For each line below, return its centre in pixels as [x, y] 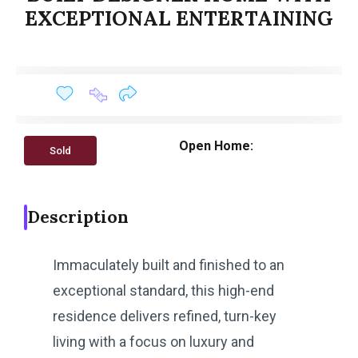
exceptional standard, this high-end [163, 290]
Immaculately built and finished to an [169, 265]
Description [78, 217]
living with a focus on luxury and [153, 341]
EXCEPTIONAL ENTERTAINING [179, 18]
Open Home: [216, 145]
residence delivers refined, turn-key [165, 316]
